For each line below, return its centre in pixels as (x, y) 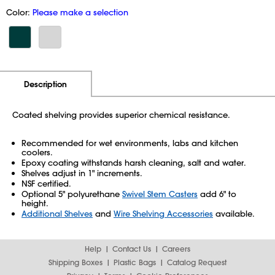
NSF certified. (46, 183)
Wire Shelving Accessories (163, 213)
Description (45, 84)
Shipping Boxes (76, 262)
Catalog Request (197, 262)
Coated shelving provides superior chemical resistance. (121, 114)
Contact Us (132, 249)
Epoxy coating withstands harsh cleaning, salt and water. (134, 162)
